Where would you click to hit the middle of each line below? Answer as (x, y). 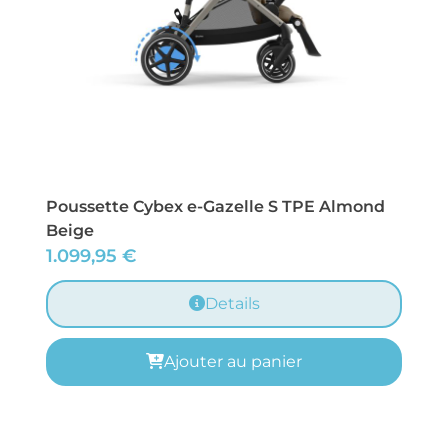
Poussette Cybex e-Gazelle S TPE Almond (215, 207)
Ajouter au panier (233, 362)
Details (232, 304)
